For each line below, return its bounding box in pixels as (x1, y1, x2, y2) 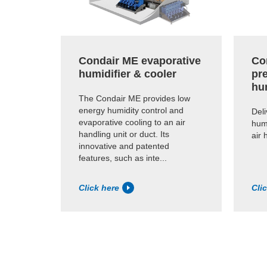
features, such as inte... (79, 153, 167, 163)
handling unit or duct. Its (79, 129, 169, 139)
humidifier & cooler (79, 67, 176, 80)
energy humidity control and (79, 105, 184, 115)
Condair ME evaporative (79, 54, 201, 67)
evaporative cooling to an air (79, 117, 185, 127)
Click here (79, 183, 119, 193)
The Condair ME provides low (79, 93, 190, 103)
